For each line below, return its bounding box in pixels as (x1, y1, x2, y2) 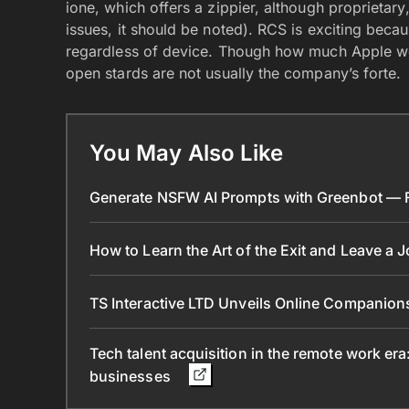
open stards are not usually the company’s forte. (66, 64, 406, 82)
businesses (89, 367, 174, 385)
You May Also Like (89, 140, 284, 166)
